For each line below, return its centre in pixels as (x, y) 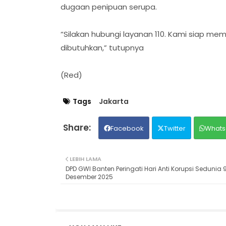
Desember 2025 (89, 177)
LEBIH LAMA (85, 159)
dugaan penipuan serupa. (109, 7)
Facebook (127, 128)
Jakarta (114, 101)
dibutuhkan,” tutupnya (102, 47)
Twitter (175, 128)
